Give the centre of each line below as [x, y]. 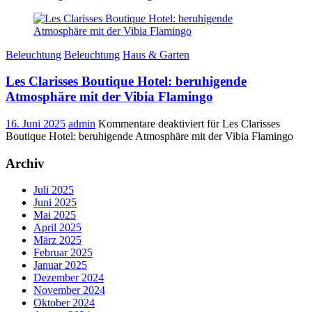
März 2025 [57, 240]
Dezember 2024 [69, 278]
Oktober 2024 [64, 303]
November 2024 [69, 290]
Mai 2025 [55, 215]
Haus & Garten [156, 54]
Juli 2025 [54, 190]
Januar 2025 [60, 265]
